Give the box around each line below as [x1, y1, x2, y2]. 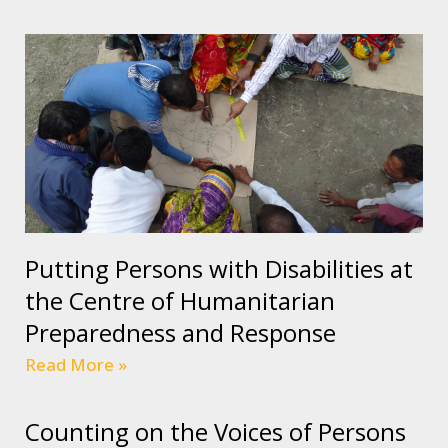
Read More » [25, 352, 127, 376]
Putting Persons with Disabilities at [25, 251, 413, 285]
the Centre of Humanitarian [25, 283, 335, 317]
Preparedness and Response [25, 315, 336, 349]
